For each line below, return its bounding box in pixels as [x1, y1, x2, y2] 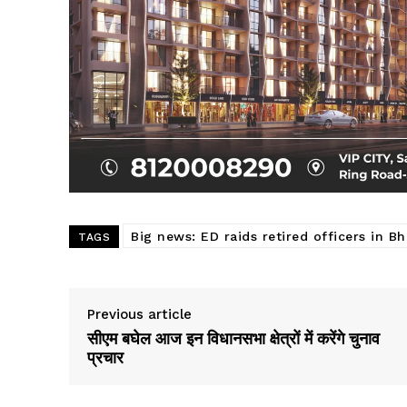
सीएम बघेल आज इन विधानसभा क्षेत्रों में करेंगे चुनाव [87, 327, 380, 350]
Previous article [87, 306, 192, 323]
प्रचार [87, 346, 124, 369]
